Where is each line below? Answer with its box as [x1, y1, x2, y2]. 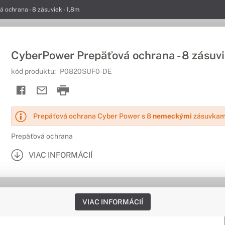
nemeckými [153, 112, 192, 120]
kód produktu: [11, 67, 57, 75]
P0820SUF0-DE [60, 67, 112, 75]
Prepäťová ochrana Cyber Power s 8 [33, 112, 153, 120]
